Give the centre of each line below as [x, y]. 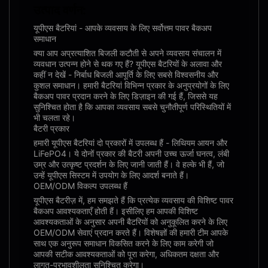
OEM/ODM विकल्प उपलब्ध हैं [80, 186]
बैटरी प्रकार [51, 128]
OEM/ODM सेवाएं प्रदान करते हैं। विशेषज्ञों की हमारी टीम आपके [131, 232]
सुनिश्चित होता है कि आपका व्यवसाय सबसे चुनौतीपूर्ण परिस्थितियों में [132, 107]
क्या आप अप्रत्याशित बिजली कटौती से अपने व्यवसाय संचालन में [127, 53]
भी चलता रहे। [54, 118]
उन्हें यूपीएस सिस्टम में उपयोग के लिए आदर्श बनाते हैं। [111, 175]
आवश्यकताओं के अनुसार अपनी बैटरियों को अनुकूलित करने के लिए [130, 222]
